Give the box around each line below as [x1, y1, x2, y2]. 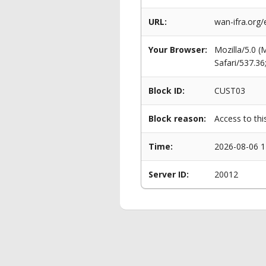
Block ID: [148, 85, 185, 96]
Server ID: [148, 169, 189, 180]
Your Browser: [148, 44, 207, 55]
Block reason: [148, 113, 206, 124]
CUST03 [214, 85, 245, 96]
